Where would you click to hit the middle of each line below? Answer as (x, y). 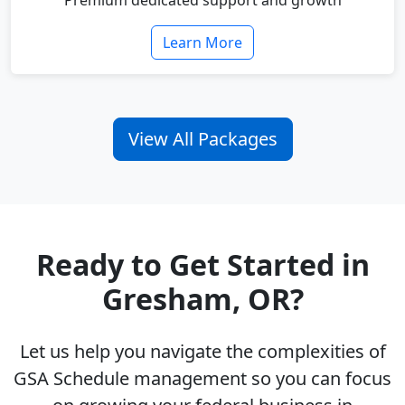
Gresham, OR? (202, 299)
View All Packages (202, 139)
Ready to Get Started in (202, 265)
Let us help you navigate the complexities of (202, 352)
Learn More (202, 43)
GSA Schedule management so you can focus (202, 379)
